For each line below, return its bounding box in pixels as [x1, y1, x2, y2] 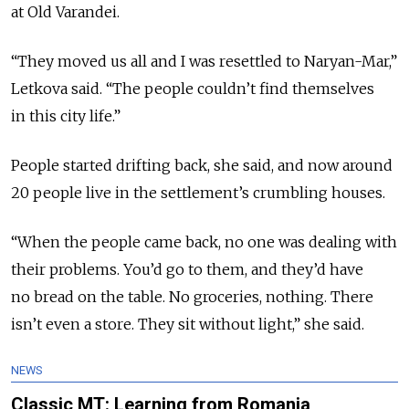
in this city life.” [11, 107, 121, 126]
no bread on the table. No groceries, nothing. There [11, 288, 373, 307]
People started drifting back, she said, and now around [11, 156, 393, 175]
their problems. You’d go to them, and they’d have [11, 260, 363, 279]
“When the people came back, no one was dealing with [11, 233, 397, 252]
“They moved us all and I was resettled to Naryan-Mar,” [11, 52, 397, 71]
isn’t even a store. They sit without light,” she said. [11, 315, 364, 334]
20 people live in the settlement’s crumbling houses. [11, 184, 385, 203]
